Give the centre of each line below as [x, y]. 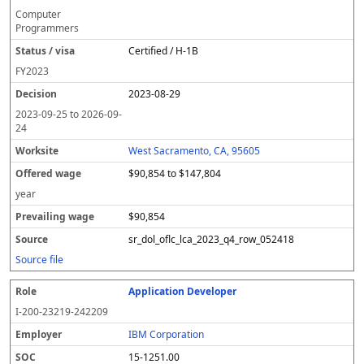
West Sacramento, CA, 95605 [195, 151]
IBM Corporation [167, 334]
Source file [39, 260]
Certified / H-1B [164, 51]
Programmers [47, 28]
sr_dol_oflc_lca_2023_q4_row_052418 [212, 239]
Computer [38, 14]
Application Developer [183, 291]
